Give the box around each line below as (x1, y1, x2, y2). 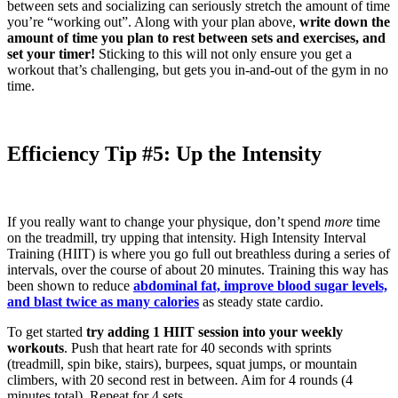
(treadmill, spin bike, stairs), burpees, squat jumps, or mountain (7, 355, 357, 371)
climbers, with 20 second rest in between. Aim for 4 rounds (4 (7, 371, 353, 387)
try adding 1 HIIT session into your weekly (86, 323, 343, 339)
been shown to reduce (7, 277, 133, 293)
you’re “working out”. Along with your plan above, (7, 14, 299, 30)
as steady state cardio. (199, 293, 323, 309)
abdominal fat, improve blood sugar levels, (133, 277, 387, 293)
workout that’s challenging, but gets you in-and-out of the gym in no (7, 62, 388, 78)
